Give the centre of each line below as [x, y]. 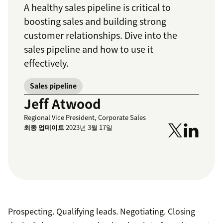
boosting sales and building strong [95, 21]
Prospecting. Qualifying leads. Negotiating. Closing [102, 211]
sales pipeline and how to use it [89, 49]
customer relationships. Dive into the [101, 35]
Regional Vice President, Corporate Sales [85, 117]
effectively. [46, 63]
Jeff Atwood [62, 104]
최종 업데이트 [44, 127]
